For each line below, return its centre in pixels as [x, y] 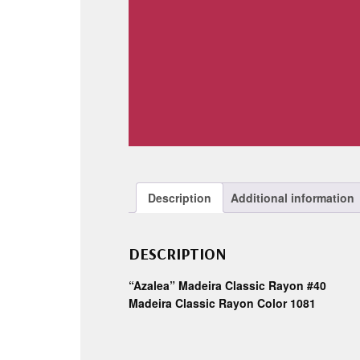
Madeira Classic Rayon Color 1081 [222, 303]
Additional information [292, 198]
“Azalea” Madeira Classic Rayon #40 [227, 285]
